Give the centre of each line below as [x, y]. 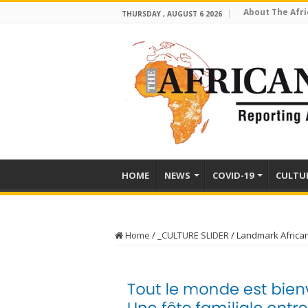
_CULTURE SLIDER [193, 235]
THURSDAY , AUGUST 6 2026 [172, 14]
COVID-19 [233, 175]
